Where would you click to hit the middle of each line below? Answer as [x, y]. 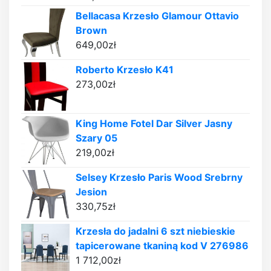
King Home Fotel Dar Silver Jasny [154, 124]
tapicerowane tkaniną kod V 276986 [162, 246]
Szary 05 [96, 138]
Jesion [91, 192]
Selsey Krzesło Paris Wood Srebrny [159, 178]
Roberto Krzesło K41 [125, 70]
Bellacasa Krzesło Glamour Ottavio [157, 16]
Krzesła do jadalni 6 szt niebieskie [155, 231]
